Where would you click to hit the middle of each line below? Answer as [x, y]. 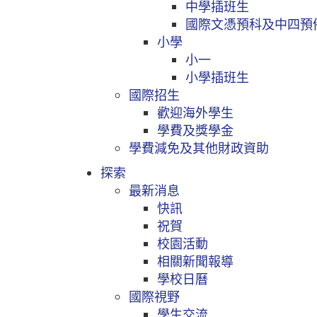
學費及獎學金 [195, 130]
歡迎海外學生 [195, 113]
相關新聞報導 [195, 261]
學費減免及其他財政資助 [199, 148]
